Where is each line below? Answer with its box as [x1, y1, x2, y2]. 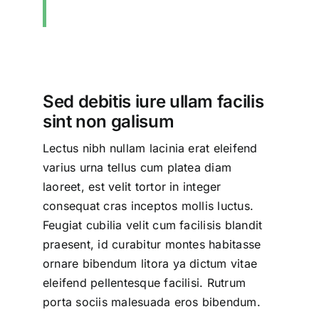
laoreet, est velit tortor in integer [42, 179, 221, 194]
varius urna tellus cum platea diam [42, 160, 232, 175]
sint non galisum [42, 111, 174, 132]
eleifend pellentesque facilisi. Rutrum [42, 276, 246, 291]
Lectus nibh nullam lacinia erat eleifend [42, 141, 258, 156]
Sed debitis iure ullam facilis [42, 91, 264, 113]
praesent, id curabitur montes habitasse [42, 237, 261, 252]
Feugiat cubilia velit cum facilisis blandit [42, 218, 263, 233]
